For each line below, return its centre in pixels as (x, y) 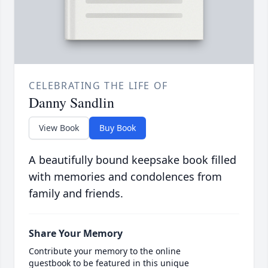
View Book (59, 128)
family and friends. (76, 194)
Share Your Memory (76, 234)
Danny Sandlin (71, 103)
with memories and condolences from (125, 177)
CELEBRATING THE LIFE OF (98, 86)
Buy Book (118, 128)
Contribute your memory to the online (105, 251)
